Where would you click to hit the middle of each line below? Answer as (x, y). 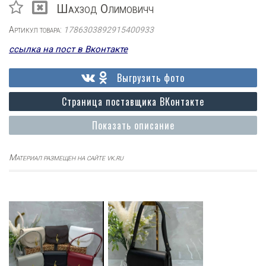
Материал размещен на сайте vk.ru (66, 157)
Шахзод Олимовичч (105, 9)
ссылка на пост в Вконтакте (68, 49)
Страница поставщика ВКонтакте (133, 102)
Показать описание (133, 125)
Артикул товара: (36, 30)
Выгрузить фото (151, 78)
